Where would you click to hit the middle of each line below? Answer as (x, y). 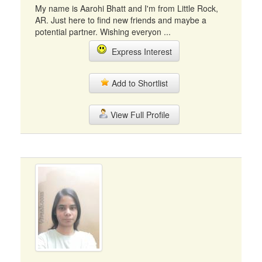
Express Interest (139, 51)
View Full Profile (139, 115)
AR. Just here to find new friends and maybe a (121, 20)
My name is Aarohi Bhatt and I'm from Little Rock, (127, 8)
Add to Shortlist (139, 83)
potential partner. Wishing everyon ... (103, 32)
